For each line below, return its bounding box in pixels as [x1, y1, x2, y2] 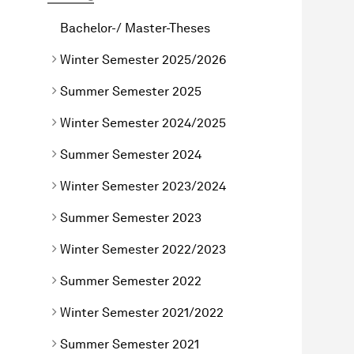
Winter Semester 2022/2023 [60, 241, 226, 257]
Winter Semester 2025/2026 [60, 51, 226, 67]
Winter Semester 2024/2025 [60, 115, 226, 130]
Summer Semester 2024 [60, 146, 201, 162]
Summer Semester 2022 [60, 273, 201, 288]
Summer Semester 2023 [60, 209, 201, 225]
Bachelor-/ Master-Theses [60, 20, 210, 36]
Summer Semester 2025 [60, 83, 201, 99]
